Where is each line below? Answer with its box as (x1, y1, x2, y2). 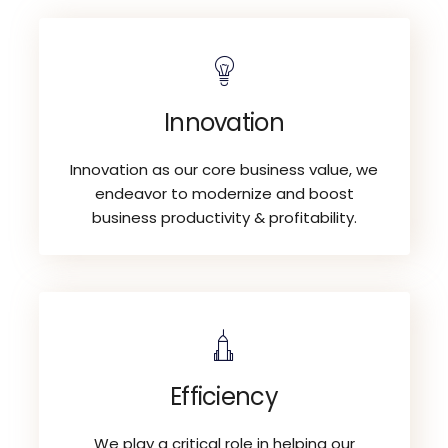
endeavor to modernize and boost (94, 182, 354, 204)
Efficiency (170, 379, 278, 413)
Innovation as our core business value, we (70, 158, 378, 180)
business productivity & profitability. (91, 206, 357, 228)
